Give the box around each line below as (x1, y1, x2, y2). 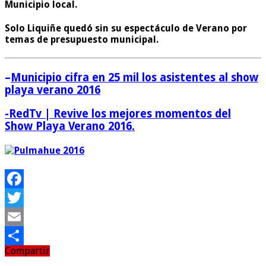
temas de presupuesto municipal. (5, 33, 159, 45)
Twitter (5, 210, 37, 222)
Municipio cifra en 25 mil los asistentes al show (11, 71, 258, 84)
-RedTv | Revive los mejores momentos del (5, 107, 231, 121)
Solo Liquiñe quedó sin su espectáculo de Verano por (5, 22, 247, 34)
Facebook (5, 191, 45, 203)
